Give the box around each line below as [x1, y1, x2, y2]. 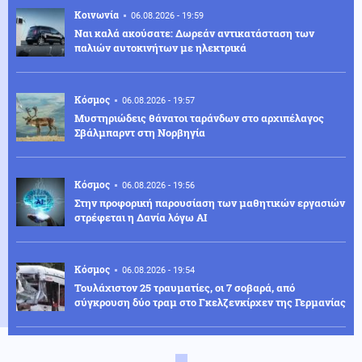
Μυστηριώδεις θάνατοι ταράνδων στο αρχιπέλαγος [74, 110, 324, 125]
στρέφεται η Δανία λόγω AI [74, 209, 208, 225]
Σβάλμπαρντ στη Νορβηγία [74, 124, 205, 140]
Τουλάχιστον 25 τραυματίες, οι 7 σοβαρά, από [74, 280, 295, 295]
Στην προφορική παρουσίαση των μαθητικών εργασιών [74, 195, 345, 210]
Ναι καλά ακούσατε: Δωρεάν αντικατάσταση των [74, 25, 314, 40]
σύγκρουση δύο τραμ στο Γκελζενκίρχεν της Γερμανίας [74, 294, 346, 309]
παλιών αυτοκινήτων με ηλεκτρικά [74, 40, 246, 55]
